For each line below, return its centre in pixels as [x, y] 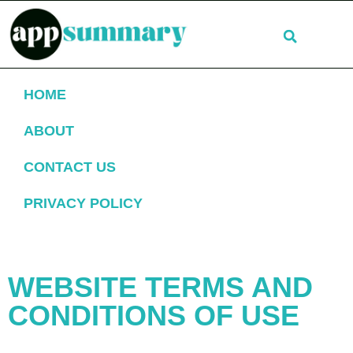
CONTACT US [70, 167]
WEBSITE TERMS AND [160, 287]
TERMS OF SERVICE [93, 240]
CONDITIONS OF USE [154, 316]
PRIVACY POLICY [83, 203]
